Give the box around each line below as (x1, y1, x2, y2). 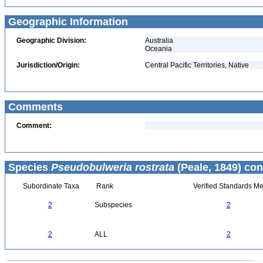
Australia (145, 36, 173, 45)
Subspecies (95, 201, 132, 209)
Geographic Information (5, 16, 128, 28)
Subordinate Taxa (21, 182, 79, 190)
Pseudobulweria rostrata (51, 161, 174, 173)
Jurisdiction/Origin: (16, 61, 80, 69)
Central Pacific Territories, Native (145, 61, 249, 69)
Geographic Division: (16, 36, 86, 45)
